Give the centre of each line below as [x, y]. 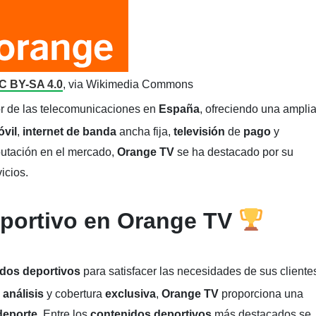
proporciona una [262, 294]
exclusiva [130, 294]
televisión [201, 132]
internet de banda [71, 132]
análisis [23, 294]
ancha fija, [146, 132]
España [179, 109]
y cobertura [74, 294]
